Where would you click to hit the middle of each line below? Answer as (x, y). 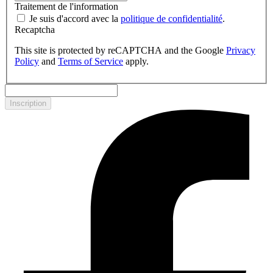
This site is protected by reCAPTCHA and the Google (120, 51)
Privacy (241, 51)
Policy (27, 62)
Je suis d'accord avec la (75, 19)
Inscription (28, 104)
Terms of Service (90, 62)
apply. (136, 62)
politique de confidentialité (172, 19)
